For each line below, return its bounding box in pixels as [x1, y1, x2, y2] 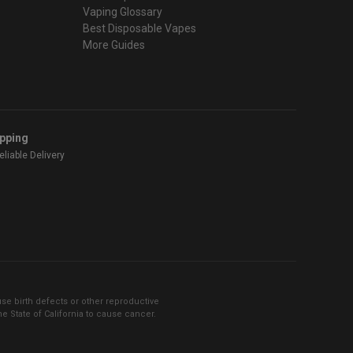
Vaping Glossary [83, 5, 162, 18]
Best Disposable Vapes [83, 21, 196, 35]
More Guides [83, 38, 145, 51]
